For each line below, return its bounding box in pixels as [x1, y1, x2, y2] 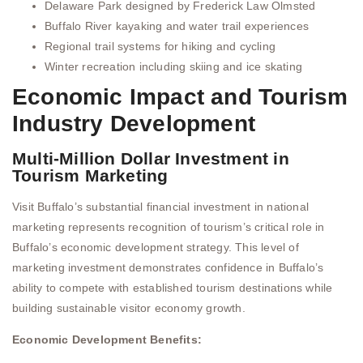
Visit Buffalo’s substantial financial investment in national [12, 199, 310, 213]
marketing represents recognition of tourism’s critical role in [12, 220, 325, 233]
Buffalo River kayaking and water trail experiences [45, 19, 309, 32]
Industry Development [12, 110, 255, 136]
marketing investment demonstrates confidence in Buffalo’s [12, 260, 324, 274]
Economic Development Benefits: [12, 333, 202, 347]
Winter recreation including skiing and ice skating [45, 59, 302, 73]
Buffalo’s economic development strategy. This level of [12, 240, 299, 254]
